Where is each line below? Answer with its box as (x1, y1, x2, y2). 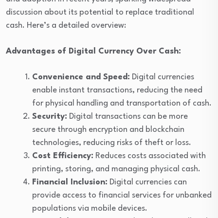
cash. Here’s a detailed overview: (6, 21, 126, 30)
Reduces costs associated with (93, 152, 206, 161)
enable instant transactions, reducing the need (32, 86, 202, 95)
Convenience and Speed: (32, 73, 130, 82)
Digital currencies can (108, 178, 187, 187)
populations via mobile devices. (32, 204, 147, 213)
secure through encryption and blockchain (32, 126, 184, 134)
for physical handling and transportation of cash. (32, 99, 212, 108)
